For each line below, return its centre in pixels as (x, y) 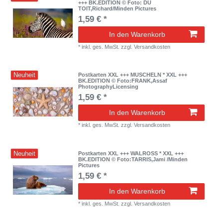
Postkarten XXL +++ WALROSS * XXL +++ (131, 153)
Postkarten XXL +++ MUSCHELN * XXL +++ (133, 75)
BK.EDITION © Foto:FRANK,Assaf (123, 81)
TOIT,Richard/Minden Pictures (117, 8)
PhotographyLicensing (109, 87)
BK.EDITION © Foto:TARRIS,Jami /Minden (133, 159)
